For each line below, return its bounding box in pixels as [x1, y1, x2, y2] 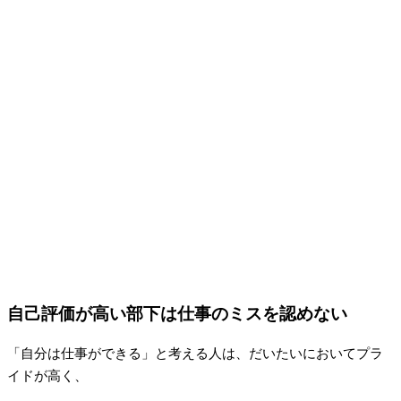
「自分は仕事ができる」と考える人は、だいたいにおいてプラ [7, 346, 383, 361]
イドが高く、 [7, 368, 88, 383]
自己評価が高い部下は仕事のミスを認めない [7, 304, 347, 324]
